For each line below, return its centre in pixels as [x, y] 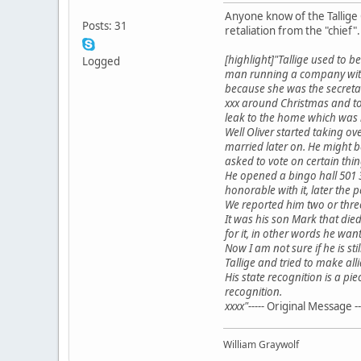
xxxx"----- [246, 306]
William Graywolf [261, 344]
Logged [101, 61]
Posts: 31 [105, 25]
